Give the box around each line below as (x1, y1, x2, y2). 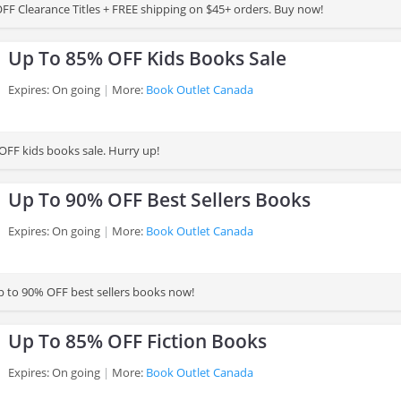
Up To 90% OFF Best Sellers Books (8, 187, 311, 212)
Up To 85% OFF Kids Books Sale (8, 46, 286, 71)
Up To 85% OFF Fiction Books (8, 328, 267, 354)
